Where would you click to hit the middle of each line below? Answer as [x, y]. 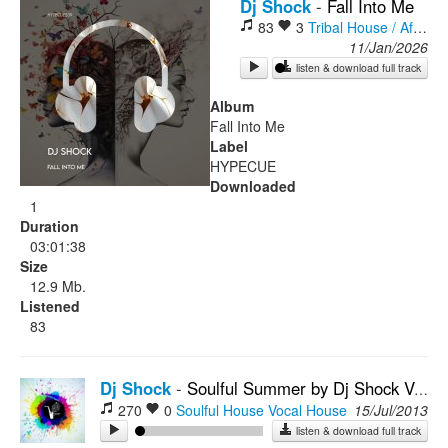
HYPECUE [243, 166]
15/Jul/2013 [391, 410]
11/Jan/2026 [388, 47]
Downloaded [253, 186]
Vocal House [307, 410]
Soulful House [220, 410]
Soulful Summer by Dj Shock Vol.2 [300, 388]
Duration [49, 226]
